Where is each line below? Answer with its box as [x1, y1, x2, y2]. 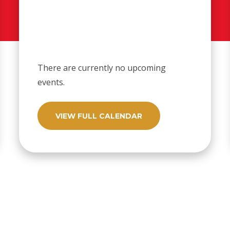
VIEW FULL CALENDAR [55, 111, 143, 121]
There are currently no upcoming [37, 62, 166, 74]
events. [37, 76, 65, 88]
